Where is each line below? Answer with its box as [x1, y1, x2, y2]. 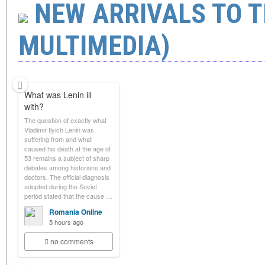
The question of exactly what [24, 115, 106, 125]
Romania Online [49, 206, 102, 217]
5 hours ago [49, 217, 83, 227]
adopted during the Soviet [24, 182, 97, 191]
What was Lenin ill [24, 89, 92, 101]
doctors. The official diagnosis [24, 172, 109, 182]
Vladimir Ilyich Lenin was [24, 125, 94, 134]
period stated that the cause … [24, 191, 112, 201]
